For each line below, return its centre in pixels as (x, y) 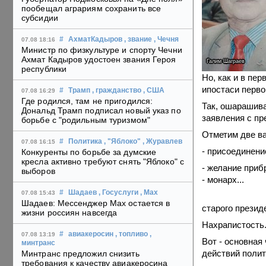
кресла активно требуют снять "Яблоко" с (103, 162)
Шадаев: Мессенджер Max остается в (96, 203)
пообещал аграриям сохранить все (91, 9)
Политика (85, 142)
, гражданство (117, 91)
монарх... (226, 180)
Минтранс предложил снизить (80, 254)
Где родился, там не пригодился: (87, 101)
